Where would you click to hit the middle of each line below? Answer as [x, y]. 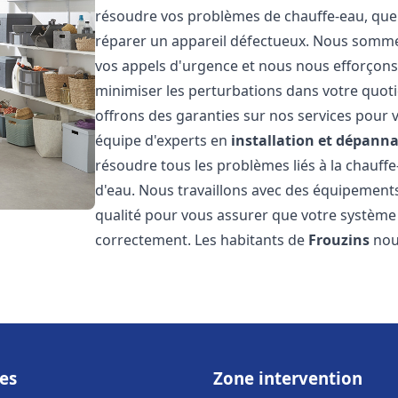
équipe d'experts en [163, 140]
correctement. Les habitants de [202, 240]
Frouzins [339, 240]
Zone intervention [288, 378]
